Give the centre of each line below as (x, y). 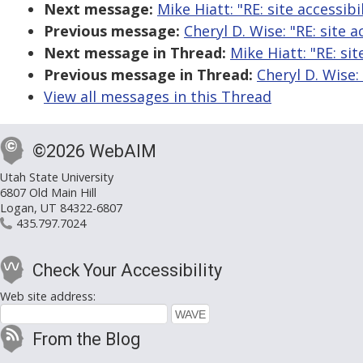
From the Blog (86, 340)
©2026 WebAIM (94, 152)
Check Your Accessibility (127, 271)
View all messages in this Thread (158, 97)
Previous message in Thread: (148, 75)
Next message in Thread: (135, 53)
